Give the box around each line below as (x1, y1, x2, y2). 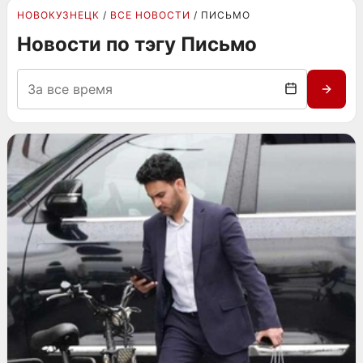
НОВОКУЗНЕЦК (17, 9, 100, 21)
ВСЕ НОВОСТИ (110, 9, 190, 21)
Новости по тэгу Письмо (17, 32, 257, 56)
